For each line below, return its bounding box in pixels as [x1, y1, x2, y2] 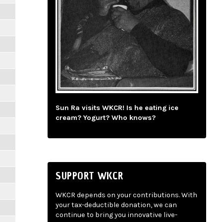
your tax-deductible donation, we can [55, 201, 177, 210]
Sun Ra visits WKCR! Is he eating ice [55, 104, 178, 112]
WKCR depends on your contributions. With [55, 191, 197, 200]
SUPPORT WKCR [55, 168, 123, 183]
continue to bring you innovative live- [55, 211, 177, 220]
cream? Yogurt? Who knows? [55, 113, 156, 122]
